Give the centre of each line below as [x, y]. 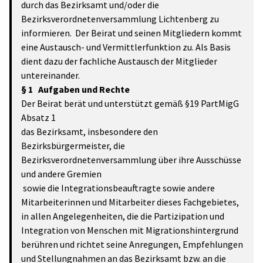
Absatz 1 [38, 117]
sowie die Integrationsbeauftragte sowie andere [118, 188]
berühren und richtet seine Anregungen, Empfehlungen [132, 244]
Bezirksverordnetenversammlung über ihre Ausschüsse [131, 160]
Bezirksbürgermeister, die [73, 146]
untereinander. [50, 75]
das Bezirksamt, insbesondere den [90, 131]
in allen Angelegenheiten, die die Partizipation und [123, 216]
